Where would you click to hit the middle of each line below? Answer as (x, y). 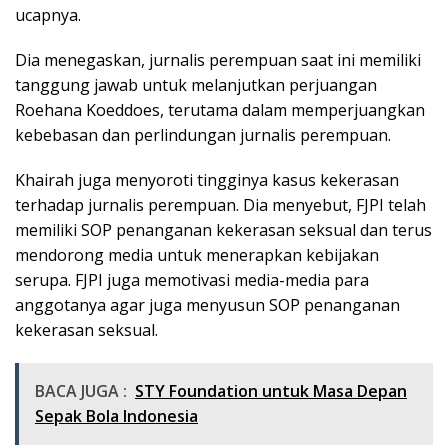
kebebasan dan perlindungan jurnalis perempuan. (203, 135)
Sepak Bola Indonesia (116, 416)
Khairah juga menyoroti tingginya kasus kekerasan (207, 180)
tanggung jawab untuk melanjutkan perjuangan (196, 85)
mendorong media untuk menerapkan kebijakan (197, 255)
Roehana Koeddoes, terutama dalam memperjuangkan (220, 110)
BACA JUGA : (81, 391)
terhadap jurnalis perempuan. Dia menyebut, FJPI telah (220, 205)
